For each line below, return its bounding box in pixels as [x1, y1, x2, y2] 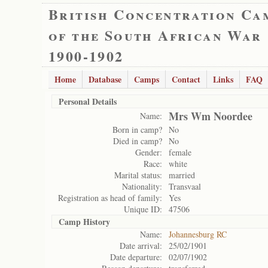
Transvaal [169, 181, 201, 192]
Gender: [135, 147, 162, 158]
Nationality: [122, 181, 162, 192]
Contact [172, 73, 200, 86]
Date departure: [110, 251, 162, 263]
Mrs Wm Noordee [169, 108, 252, 124]
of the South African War [48, 25, 262, 45]
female [169, 147, 191, 158]
